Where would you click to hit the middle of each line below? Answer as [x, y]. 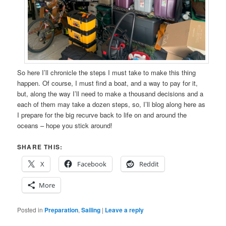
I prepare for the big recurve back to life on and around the [102, 115]
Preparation [62, 210]
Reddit [149, 164]
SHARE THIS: [40, 147]
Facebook [92, 164]
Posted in [30, 209]
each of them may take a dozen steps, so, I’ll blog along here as [111, 104]
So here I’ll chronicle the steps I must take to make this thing [107, 72]
